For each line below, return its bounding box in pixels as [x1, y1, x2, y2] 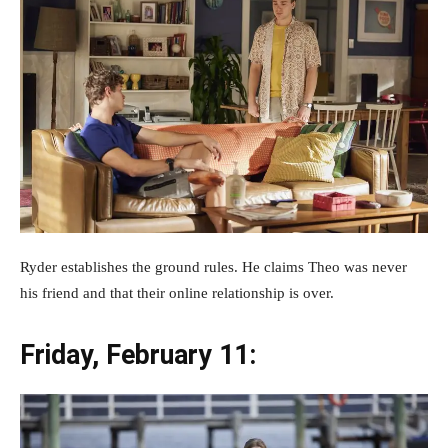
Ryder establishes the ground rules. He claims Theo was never [20, 258, 407, 275]
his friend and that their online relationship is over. [20, 284, 334, 301]
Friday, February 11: [20, 338, 256, 371]
